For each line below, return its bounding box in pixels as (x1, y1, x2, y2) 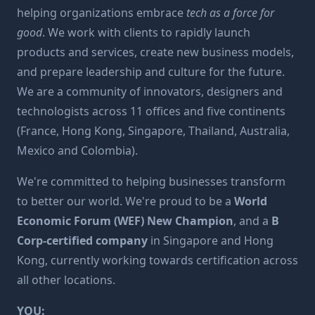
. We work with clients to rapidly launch (42, 25, 250, 40)
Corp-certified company (17, 233, 148, 248)
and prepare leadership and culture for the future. (17, 64, 285, 79)
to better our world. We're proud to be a (17, 193, 234, 209)
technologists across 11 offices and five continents (17, 103, 285, 119)
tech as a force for (186, 5, 274, 20)
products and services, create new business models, (17, 44, 294, 60)
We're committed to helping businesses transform (17, 174, 285, 189)
